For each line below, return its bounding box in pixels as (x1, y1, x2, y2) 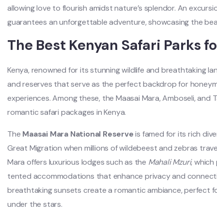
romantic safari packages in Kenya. (7, 107, 126, 117)
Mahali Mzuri (148, 156, 191, 167)
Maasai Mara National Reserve (22, 128, 134, 139)
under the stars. (7, 199, 62, 209)
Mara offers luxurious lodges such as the (7, 156, 148, 167)
